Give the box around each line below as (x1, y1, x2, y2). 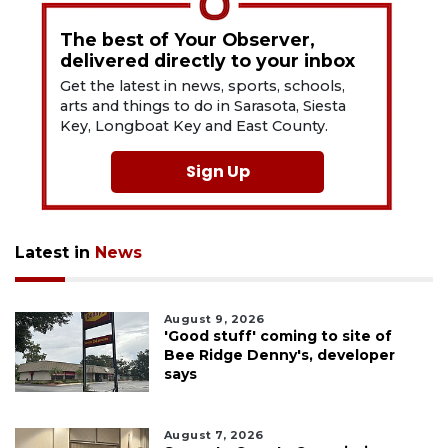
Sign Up (185, 160, 250, 184)
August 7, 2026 (163, 428, 264, 443)
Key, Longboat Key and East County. (60, 117, 329, 136)
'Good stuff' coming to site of (163, 327, 392, 346)
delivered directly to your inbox (60, 50, 356, 72)
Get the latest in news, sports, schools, (60, 77, 346, 96)
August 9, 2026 (163, 312, 265, 327)
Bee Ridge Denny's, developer (163, 346, 395, 365)
